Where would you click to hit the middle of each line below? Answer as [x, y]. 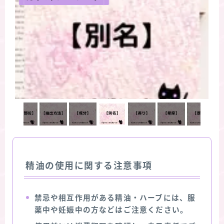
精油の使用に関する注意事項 [89, 166]
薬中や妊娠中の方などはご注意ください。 [111, 210]
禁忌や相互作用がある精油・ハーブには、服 [115, 198]
